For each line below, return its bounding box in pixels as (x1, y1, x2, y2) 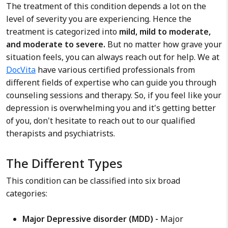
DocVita (6, 64, 36, 75)
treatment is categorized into (6, 26, 119, 37)
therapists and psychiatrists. (6, 128, 115, 139)
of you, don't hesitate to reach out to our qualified (6, 115, 195, 126)
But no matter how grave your (105, 39, 222, 50)
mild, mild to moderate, (119, 26, 211, 37)
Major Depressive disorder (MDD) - (22, 213, 158, 224)
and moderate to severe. (6, 39, 105, 50)
